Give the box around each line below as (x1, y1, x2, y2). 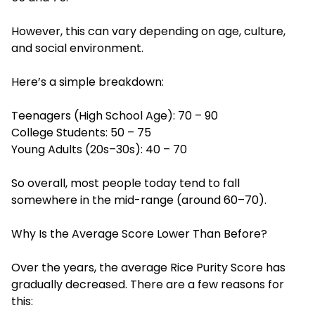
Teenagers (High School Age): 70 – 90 (11, 107, 218, 124)
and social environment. (11, 39, 143, 56)
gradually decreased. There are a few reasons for (11, 276, 284, 292)
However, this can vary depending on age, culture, (11, 22, 285, 39)
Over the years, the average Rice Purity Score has (11, 259, 285, 276)
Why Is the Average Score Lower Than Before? (11, 225, 267, 242)
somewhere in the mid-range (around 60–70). (11, 191, 266, 208)
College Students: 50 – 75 (11, 124, 151, 141)
